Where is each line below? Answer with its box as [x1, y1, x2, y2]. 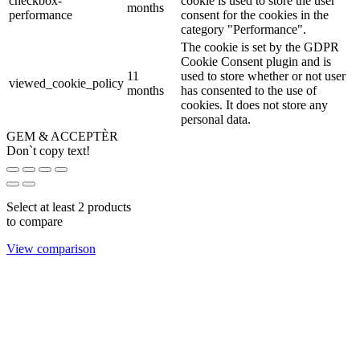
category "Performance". [181, 22, 306, 36]
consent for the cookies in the [181, 7, 329, 22]
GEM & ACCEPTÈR [6, 129, 118, 143]
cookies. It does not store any [181, 97, 328, 112]
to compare [6, 214, 63, 228]
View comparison [6, 241, 96, 256]
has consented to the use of [181, 83, 317, 97]
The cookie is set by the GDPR [181, 39, 339, 54]
